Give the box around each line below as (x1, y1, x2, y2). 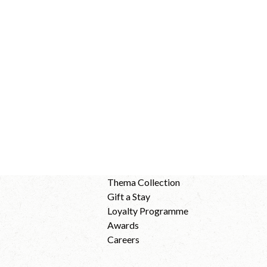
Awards (107, 219, 139, 231)
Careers (107, 233, 139, 245)
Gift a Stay (107, 190, 150, 202)
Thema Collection (107, 176, 180, 188)
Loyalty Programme (107, 204, 188, 216)
